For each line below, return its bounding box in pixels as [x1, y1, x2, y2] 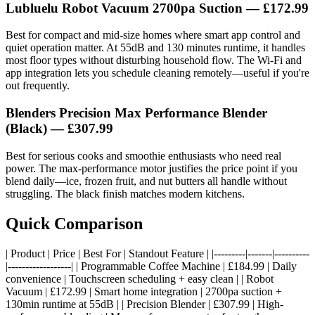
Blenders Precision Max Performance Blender [6, 105, 267, 121]
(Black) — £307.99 [6, 121, 113, 136]
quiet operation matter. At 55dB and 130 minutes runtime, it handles [6, 41, 305, 54]
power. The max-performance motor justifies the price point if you [6, 162, 297, 174]
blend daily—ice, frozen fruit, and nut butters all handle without [6, 174, 287, 187]
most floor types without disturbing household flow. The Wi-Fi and [6, 54, 302, 67]
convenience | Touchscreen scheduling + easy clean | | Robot [6, 272, 274, 285]
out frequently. [6, 79, 70, 92]
